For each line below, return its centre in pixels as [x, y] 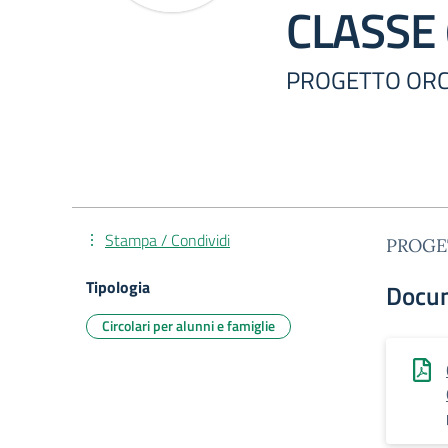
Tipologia [118, 287]
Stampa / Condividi [167, 240]
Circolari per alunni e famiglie [188, 325]
